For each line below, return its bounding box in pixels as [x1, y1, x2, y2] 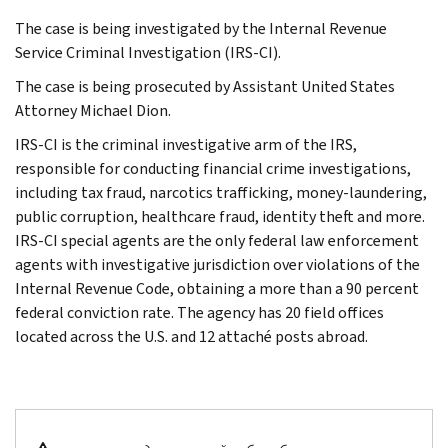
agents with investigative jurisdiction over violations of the [15, 253, 420, 275]
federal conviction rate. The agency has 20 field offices [15, 301, 384, 323]
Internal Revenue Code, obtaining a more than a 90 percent [15, 277, 419, 299]
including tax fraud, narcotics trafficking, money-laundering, [15, 181, 427, 203]
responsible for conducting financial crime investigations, [15, 157, 411, 179]
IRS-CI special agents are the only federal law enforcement [15, 229, 419, 251]
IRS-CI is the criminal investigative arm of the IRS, [15, 133, 357, 155]
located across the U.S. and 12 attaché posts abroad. [15, 325, 368, 347]
